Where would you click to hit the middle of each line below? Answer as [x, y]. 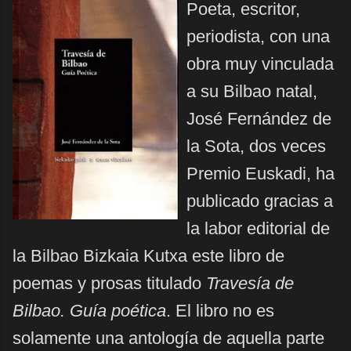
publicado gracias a [260, 201]
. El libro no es [220, 311]
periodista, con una [258, 36]
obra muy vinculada [260, 64]
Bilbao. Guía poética [89, 311]
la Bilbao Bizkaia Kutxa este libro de [148, 256]
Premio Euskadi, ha [261, 174]
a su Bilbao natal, [252, 91]
